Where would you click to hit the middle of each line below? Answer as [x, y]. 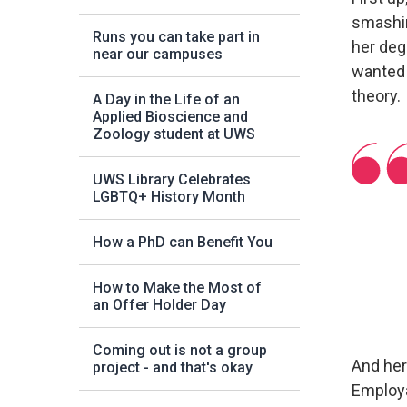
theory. [378, 96]
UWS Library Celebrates [172, 179]
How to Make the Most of [177, 288]
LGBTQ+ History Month [169, 197]
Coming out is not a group [180, 350]
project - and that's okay [173, 367]
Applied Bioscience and [170, 117]
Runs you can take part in [176, 37]
